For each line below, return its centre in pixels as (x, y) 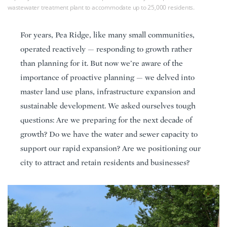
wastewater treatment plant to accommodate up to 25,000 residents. (101, 7)
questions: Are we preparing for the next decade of (106, 120)
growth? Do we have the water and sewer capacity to (109, 134)
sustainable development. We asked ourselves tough (108, 106)
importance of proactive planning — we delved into (107, 77)
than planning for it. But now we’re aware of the (102, 63)
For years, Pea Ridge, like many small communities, (107, 35)
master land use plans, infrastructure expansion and (108, 91)
